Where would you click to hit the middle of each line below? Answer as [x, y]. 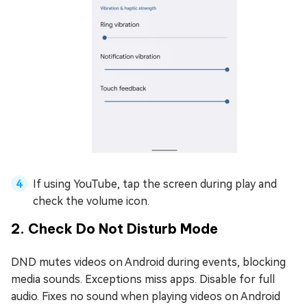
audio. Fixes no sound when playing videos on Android [146, 296]
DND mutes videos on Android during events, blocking [148, 262]
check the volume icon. [91, 201]
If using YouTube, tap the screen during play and [155, 184]
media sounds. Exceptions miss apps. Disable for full [143, 279]
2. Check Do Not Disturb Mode [114, 228]
